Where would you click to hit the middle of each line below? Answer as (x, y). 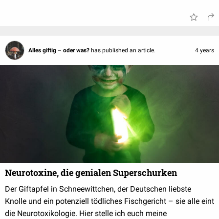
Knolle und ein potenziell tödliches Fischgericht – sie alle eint (109, 201)
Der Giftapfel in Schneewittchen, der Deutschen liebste (98, 189)
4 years (205, 51)
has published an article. (123, 51)
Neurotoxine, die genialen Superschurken (91, 173)
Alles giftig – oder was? (60, 51)
